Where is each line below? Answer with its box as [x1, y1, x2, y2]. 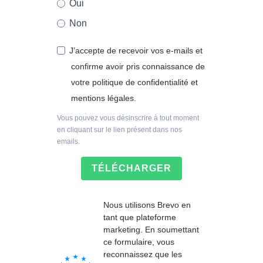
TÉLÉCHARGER [92, 163, 171, 174]
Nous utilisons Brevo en [103, 200, 191, 210]
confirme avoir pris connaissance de [71, 62, 205, 72]
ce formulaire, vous [103, 237, 174, 247]
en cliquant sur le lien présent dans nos [57, 125, 182, 134]
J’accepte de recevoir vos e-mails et [69, 46, 203, 56]
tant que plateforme [103, 212, 176, 222]
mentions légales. [71, 93, 136, 103]
